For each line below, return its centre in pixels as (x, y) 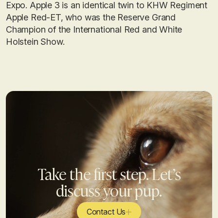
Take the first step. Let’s (109, 173)
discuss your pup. (109, 190)
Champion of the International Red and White (94, 29)
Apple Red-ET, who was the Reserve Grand (91, 17)
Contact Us (106, 212)
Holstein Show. (35, 42)
